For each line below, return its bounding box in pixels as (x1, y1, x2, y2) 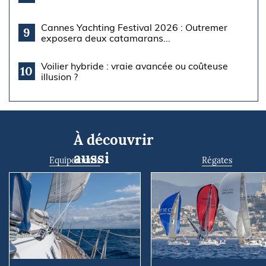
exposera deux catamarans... (40, 31, 170, 44)
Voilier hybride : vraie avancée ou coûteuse (40, 59, 228, 72)
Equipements (49, 154, 100, 166)
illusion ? (40, 70, 78, 83)
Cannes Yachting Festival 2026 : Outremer (40, 21, 227, 33)
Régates (201, 154, 232, 166)
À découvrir (74, 130, 154, 149)
